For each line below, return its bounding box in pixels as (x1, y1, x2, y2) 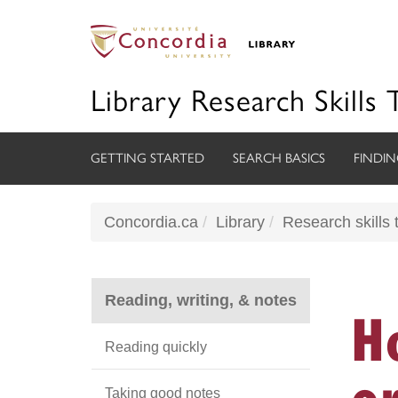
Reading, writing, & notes (105, 291, 297, 309)
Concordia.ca (104, 213, 198, 231)
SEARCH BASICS (233, 150, 325, 166)
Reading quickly (105, 338, 207, 355)
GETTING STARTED (91, 150, 204, 166)
